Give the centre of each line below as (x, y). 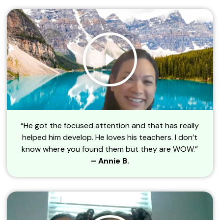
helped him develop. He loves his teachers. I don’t (110, 137)
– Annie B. (110, 161)
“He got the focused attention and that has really (110, 125)
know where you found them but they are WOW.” (110, 149)
